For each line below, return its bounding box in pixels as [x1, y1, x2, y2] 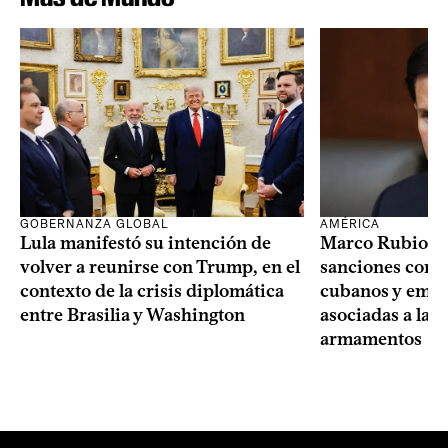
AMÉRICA [320, 217, 380, 232]
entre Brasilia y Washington [20, 304, 245, 327]
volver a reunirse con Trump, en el [20, 256, 300, 279]
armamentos [320, 328, 422, 351]
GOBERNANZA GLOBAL [20, 217, 170, 232]
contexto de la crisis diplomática [20, 280, 284, 303]
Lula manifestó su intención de [20, 232, 271, 255]
